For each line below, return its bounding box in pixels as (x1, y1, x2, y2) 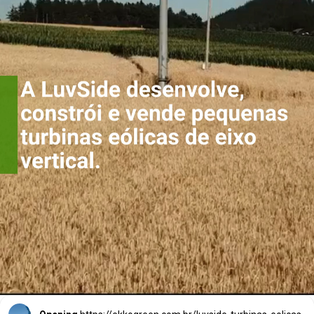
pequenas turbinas (60, 64, 268, 93)
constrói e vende (73, 27, 256, 56)
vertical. (119, 137, 210, 165)
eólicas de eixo (82, 100, 247, 129)
